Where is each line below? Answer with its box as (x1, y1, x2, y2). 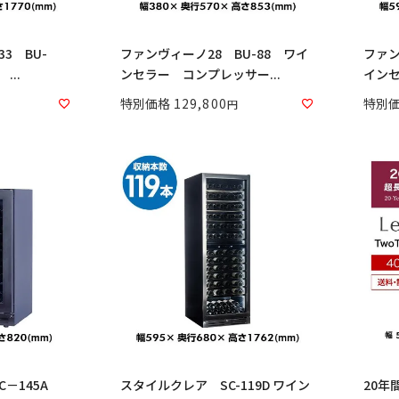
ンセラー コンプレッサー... (120, 64, 281, 83)
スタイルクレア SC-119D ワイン (120, 375, 310, 394)
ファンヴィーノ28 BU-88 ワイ (120, 44, 308, 62)
